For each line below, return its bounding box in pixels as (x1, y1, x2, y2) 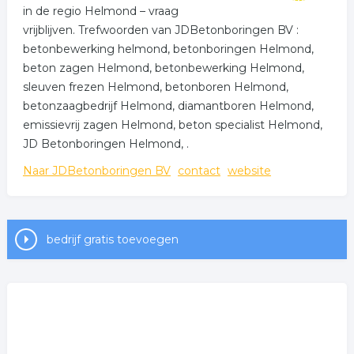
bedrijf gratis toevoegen (46, 232, 179, 247)
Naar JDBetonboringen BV (22, 164, 171, 178)
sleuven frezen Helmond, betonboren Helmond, (22, 80, 288, 94)
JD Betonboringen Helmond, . (22, 137, 189, 151)
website (227, 164, 271, 178)
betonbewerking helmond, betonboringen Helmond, (22, 42, 314, 56)
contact (177, 164, 220, 178)
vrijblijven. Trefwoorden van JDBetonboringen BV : (22, 23, 299, 37)
